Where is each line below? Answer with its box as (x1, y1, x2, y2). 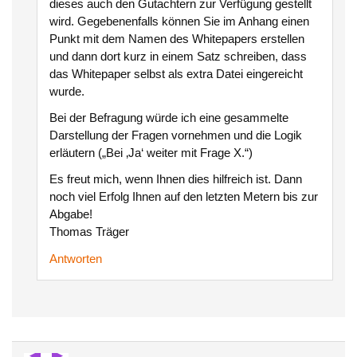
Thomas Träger (49, 225, 129, 239)
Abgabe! (49, 207, 92, 222)
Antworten (49, 251, 102, 265)
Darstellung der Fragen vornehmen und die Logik (49, 127, 302, 142)
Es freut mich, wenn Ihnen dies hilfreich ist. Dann (49, 172, 302, 186)
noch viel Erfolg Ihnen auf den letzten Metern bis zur (49, 190, 318, 204)
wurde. (49, 84, 84, 98)
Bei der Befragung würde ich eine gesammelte (49, 110, 288, 124)
